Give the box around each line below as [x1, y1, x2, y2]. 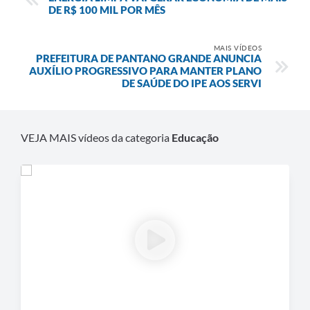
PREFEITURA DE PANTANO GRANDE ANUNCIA [36, 51, 262, 64]
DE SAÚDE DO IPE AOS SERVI [122, 76, 262, 89]
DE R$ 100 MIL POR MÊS [48, 3, 165, 16]
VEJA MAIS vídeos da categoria [21, 130, 172, 144]
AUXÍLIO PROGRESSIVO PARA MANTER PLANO [29, 64, 262, 77]
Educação [172, 130, 219, 144]
